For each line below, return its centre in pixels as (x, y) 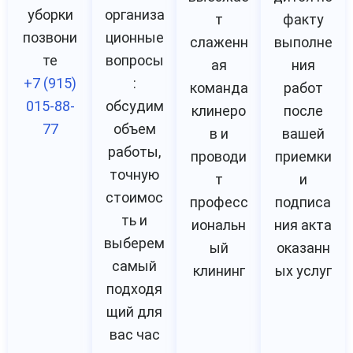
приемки (303, 157)
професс (219, 203)
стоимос (134, 198)
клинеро (219, 111)
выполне (303, 43)
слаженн (219, 43)
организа (134, 15)
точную (134, 175)
